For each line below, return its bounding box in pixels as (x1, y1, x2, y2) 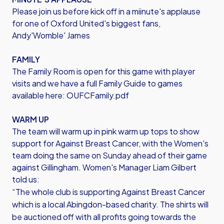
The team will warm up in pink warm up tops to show (12, 126, 199, 136)
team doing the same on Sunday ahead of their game (12, 150, 207, 160)
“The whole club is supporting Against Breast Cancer (12, 186, 205, 197)
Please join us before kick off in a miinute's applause (12, 6, 200, 16)
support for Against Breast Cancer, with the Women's (12, 138, 208, 148)
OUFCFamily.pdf (66, 90, 129, 100)
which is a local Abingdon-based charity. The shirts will (12, 199, 208, 209)
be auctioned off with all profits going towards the (12, 211, 196, 222)
